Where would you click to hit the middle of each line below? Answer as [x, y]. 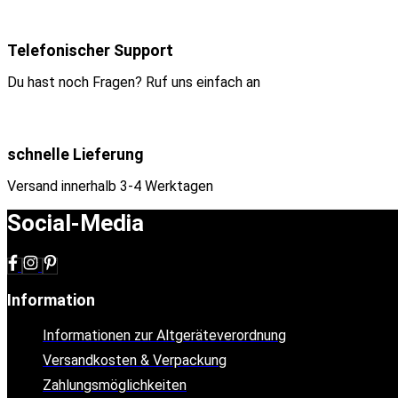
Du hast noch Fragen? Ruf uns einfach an [134, 83]
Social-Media [76, 223]
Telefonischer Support [90, 51]
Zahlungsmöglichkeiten [115, 386]
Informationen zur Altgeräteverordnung [164, 336]
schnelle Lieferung [76, 155]
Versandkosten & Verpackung [135, 361]
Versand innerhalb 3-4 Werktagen [110, 187]
